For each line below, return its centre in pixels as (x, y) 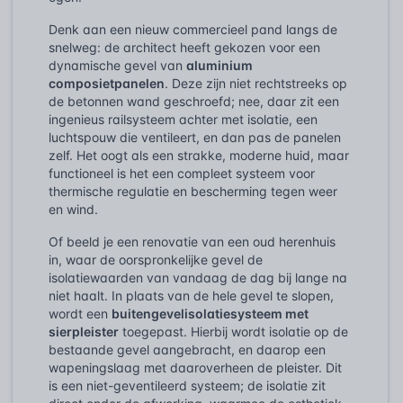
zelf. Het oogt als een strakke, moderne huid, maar (199, 155)
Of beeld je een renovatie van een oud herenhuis (192, 241)
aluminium (219, 65)
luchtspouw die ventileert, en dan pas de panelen (195, 137)
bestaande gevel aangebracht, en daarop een (187, 349)
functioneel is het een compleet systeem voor (182, 173)
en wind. (73, 209)
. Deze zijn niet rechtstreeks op (256, 83)
